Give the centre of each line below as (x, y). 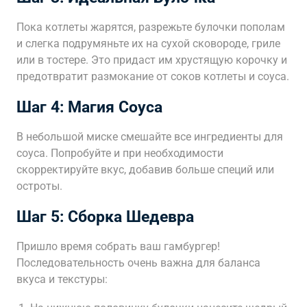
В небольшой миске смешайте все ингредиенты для (150, 137)
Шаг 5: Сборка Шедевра (105, 217)
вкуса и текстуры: (62, 279)
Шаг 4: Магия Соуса (89, 107)
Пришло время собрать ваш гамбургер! (118, 246)
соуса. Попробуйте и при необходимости (120, 153)
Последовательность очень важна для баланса (138, 263)
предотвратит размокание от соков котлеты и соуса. (153, 76)
